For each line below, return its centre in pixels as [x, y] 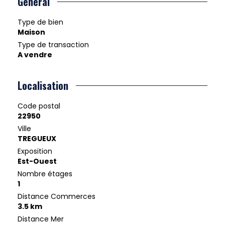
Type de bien [40, 22]
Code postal [39, 106]
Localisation [43, 86]
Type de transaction [53, 45]
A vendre [35, 55]
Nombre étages [45, 174]
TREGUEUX [37, 139]
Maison [31, 32]
